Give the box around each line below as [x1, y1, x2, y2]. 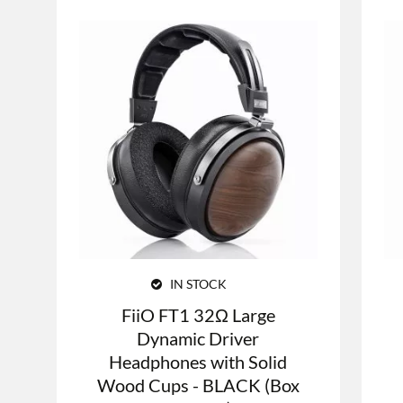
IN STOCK [167, 275, 227, 291]
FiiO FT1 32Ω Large [121, 303, 275, 326]
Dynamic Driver [137, 327, 259, 349]
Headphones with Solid [109, 350, 287, 372]
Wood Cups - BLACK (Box [96, 373, 300, 396]
